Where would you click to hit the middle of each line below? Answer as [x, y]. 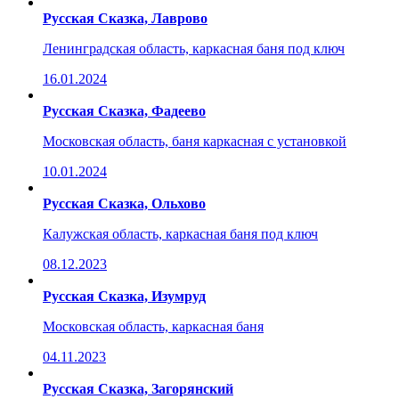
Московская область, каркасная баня [153, 326]
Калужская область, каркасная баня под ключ [180, 233]
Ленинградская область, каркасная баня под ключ [194, 48]
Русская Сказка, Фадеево [124, 110]
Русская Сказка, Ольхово [124, 203]
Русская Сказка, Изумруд [124, 296]
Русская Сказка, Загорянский [138, 388]
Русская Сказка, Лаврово [125, 18]
